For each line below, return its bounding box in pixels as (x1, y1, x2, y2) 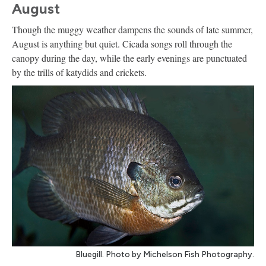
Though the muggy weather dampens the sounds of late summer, (12, 23, 253, 36)
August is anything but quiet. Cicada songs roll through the (12, 37, 232, 50)
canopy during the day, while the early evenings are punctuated (12, 51, 247, 64)
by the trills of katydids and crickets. (12, 65, 147, 78)
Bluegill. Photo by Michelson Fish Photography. (75, 249, 254, 259)
